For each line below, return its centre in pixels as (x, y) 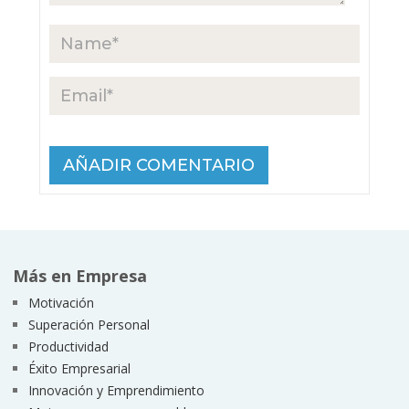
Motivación (61, 302)
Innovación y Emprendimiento (116, 390)
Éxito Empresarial (79, 368)
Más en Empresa (79, 275)
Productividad (68, 346)
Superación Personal (89, 324)
